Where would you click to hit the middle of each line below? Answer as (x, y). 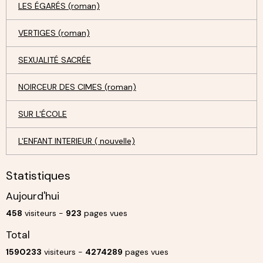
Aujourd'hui (33, 196)
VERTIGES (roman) (54, 33)
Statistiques (38, 175)
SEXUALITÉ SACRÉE (55, 60)
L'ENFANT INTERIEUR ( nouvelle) (77, 141)
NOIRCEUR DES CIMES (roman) (77, 87)
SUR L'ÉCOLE (43, 114)
